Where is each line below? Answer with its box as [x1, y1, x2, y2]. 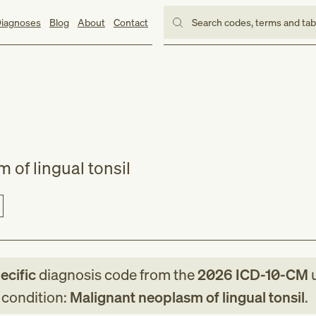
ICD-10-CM [232, 265, 308, 284]
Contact [113, 15, 148, 29]
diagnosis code [35, 265, 140, 284]
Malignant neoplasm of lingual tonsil [69, 287, 305, 307]
